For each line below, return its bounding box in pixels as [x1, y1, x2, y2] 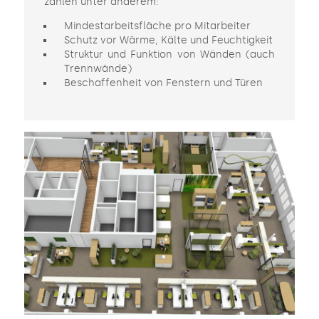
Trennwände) [63, 63, 132, 75]
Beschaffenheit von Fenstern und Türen [63, 77, 263, 90]
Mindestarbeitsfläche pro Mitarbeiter [63, 20, 251, 33]
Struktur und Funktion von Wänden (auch [63, 48, 276, 61]
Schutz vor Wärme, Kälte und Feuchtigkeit [63, 34, 273, 47]
